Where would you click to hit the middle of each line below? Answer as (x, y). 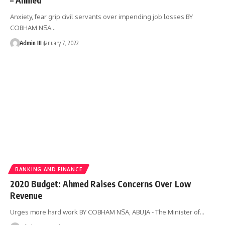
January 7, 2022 (61, 43)
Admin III (30, 43)
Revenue (26, 195)
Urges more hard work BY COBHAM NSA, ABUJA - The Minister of (105, 212)
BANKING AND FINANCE (49, 169)
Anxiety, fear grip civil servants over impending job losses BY (101, 16)
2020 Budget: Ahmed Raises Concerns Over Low (100, 184)
